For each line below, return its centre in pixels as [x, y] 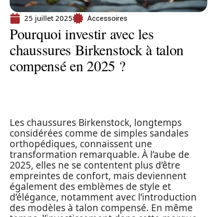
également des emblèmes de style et [90, 186]
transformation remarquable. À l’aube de [100, 155]
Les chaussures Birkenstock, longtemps [96, 123]
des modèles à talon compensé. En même [101, 208]
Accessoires [107, 18]
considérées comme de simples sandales [99, 133]
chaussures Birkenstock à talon [97, 49]
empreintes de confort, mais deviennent [98, 176]
